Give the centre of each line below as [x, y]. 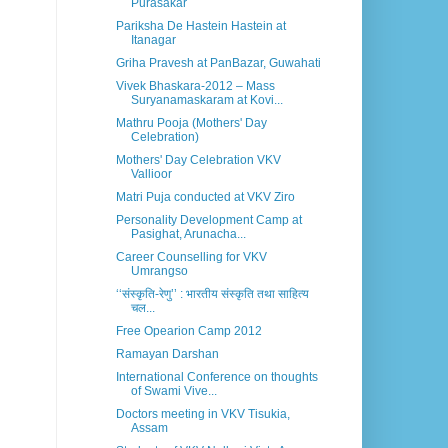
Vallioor [151, 174]
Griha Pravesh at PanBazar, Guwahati [218, 63]
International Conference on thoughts [216, 377]
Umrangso [159, 271]
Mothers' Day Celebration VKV [198, 160]
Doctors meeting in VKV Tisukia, [202, 414]
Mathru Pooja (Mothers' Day [191, 123]
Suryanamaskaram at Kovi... [206, 100]
